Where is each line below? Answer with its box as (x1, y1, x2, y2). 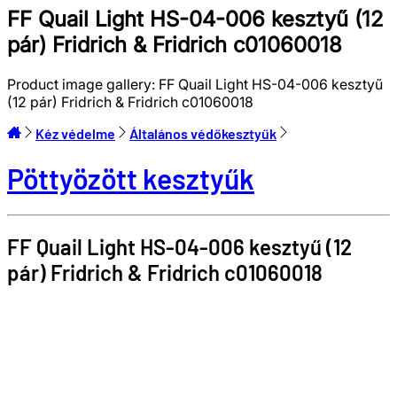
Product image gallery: (7, 74, 159, 93)
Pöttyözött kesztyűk (7, 161, 254, 196)
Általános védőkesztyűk (129, 124, 276, 142)
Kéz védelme (35, 124, 115, 142)
